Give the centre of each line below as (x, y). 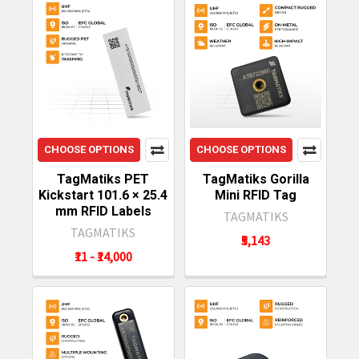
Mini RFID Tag (256, 195)
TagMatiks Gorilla (256, 179)
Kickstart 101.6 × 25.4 (103, 195)
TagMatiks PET (103, 179)
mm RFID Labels (103, 211)
